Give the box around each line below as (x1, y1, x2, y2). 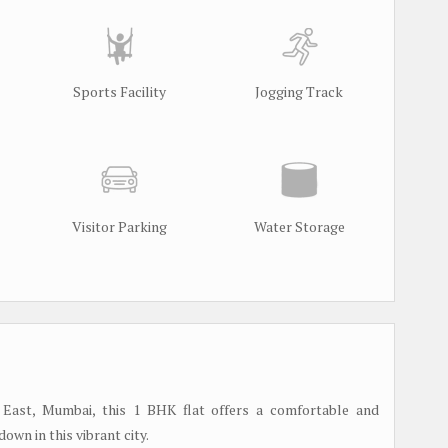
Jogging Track (255, 81, 343, 101)
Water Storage (253, 216, 345, 236)
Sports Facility (72, 81, 166, 101)
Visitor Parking (71, 216, 167, 236)
